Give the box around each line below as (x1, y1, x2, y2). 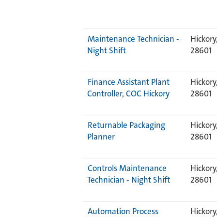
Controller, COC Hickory (87, 88, 170, 99)
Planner (87, 131, 115, 142)
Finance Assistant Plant (88, 77, 170, 87)
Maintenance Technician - (88, 33, 179, 44)
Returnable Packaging (88, 120, 165, 130)
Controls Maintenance (88, 163, 167, 173)
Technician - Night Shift (87, 174, 170, 185)
